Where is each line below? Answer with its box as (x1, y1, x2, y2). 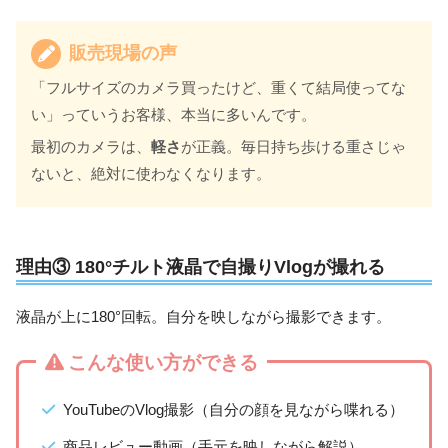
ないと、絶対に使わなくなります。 (31, 165, 272, 183)
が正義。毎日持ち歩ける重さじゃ (181, 138, 407, 156)
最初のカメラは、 (31, 138, 152, 156)
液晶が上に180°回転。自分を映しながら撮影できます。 (16, 308, 391, 326)
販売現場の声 (64, 41, 178, 63)
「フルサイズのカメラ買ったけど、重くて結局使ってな (31, 79, 407, 97)
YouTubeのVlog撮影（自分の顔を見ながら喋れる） (63, 401, 405, 419)
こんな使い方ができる (68, 352, 258, 374)
